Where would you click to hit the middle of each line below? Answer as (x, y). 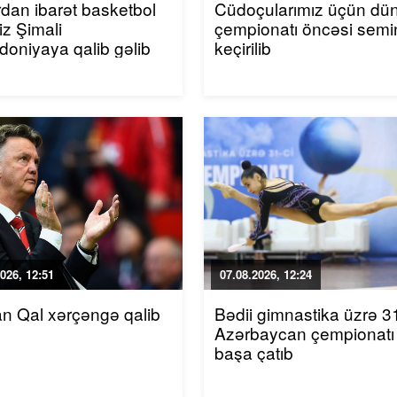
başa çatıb (254, 352)
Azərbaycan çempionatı (305, 333)
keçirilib (243, 47)
